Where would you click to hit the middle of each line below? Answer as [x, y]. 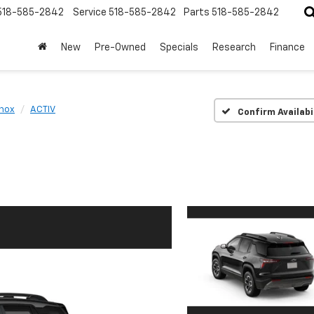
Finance [287, 48]
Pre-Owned [120, 48]
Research [234, 48]
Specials [179, 48]
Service [90, 13]
